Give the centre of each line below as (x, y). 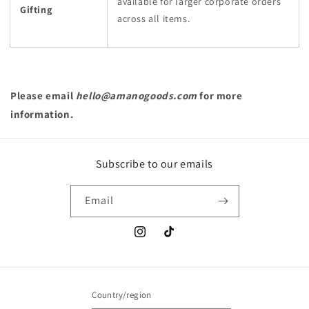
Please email (43, 96)
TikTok (176, 239)
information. (42, 114)
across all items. (154, 19)
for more (220, 96)
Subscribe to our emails (154, 164)
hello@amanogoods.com (136, 96)
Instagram (156, 239)
